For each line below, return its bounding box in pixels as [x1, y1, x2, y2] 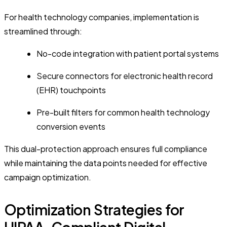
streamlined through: [4, 25, 82, 36]
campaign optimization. [4, 171, 91, 182]
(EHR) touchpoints [36, 84, 106, 95]
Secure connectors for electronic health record [36, 70, 213, 81]
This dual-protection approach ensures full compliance [4, 143, 207, 154]
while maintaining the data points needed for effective [4, 157, 207, 168]
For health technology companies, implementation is [4, 11, 199, 22]
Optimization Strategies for [4, 200, 184, 218]
